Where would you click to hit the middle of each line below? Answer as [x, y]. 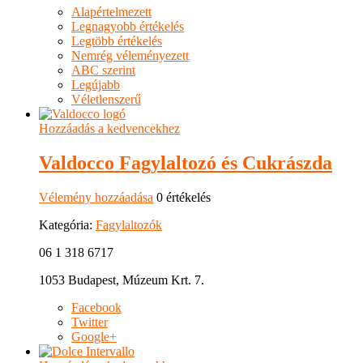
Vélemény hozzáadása [96, 198]
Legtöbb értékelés [117, 41]
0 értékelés [182, 198]
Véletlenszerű [106, 100]
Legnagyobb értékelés [128, 27]
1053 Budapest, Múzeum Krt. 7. [122, 280]
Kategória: [67, 225]
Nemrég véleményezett [130, 56]
